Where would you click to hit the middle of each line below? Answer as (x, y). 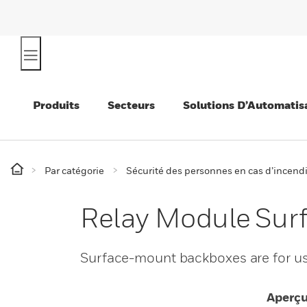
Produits (56, 105)
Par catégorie (74, 170)
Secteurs (131, 105)
